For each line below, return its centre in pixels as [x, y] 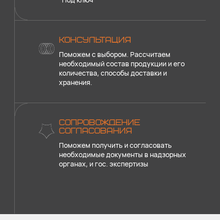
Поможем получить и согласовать [115, 145]
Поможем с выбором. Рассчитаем [115, 54]
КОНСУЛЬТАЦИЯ [95, 40]
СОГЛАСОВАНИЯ [96, 131]
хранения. [76, 82]
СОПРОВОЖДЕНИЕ [99, 123]
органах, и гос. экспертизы [104, 164]
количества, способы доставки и [113, 73]
